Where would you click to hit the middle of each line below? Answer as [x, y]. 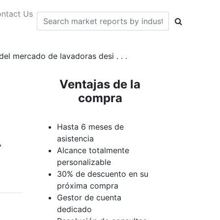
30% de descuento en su [103, 174]
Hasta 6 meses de [90, 127]
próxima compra [88, 186]
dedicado [74, 209]
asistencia [75, 138]
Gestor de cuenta [89, 197]
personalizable [84, 162]
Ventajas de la [100, 84]
